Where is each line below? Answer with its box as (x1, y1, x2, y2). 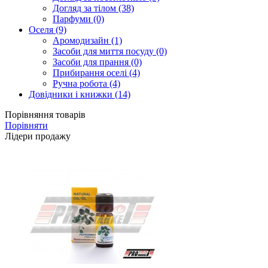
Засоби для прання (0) (53, 57, 142, 68)
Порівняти (5, 120, 48, 131)
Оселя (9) (29, 25, 66, 35)
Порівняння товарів (5, 109, 86, 120)
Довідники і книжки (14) (29, 89, 130, 100)
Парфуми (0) (53, 14, 104, 25)
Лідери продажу (5, 131, 71, 142)
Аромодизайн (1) (53, 35, 122, 46)
